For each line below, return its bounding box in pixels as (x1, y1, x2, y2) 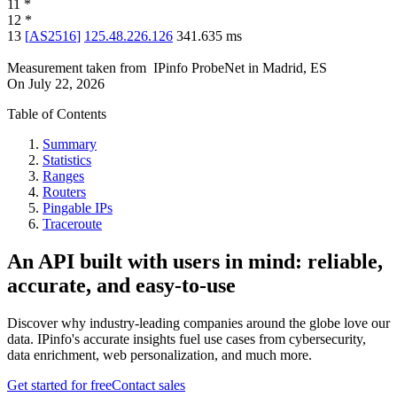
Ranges (43, 168, 84, 184)
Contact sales (112, 378, 185, 393)
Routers (43, 184, 86, 200)
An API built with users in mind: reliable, (7, 250, 383, 274)
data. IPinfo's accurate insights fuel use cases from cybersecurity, (7, 331, 366, 346)
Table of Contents (7, 106, 106, 122)
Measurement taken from (7, 60, 146, 76)
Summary (43, 136, 97, 152)
